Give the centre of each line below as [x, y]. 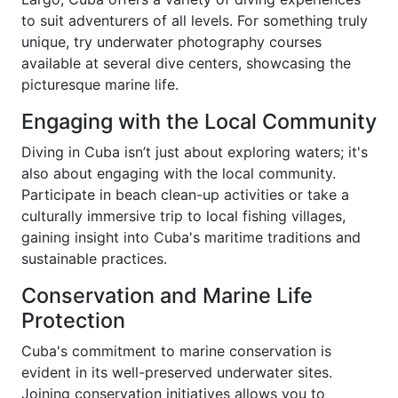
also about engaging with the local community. [179, 173]
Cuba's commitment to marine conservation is [176, 350]
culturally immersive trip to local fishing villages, [183, 215]
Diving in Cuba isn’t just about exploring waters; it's [195, 151]
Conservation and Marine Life [167, 295]
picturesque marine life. [100, 84]
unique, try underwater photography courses [171, 41]
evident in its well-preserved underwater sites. [177, 372]
